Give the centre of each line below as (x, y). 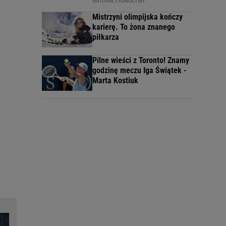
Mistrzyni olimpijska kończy (137, 17)
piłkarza (106, 37)
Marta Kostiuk (115, 81)
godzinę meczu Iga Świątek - (139, 71)
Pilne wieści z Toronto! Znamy (141, 61)
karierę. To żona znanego (134, 27)
